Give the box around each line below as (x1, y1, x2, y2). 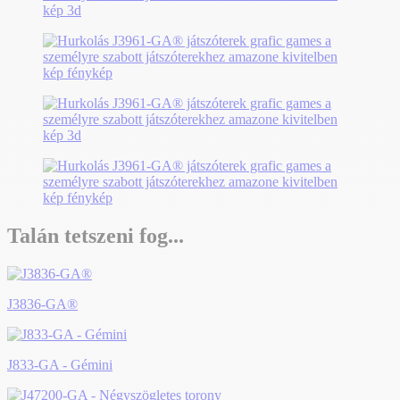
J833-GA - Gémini (7, 356, 112, 372)
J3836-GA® (7, 296, 78, 312)
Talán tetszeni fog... (7, 224, 184, 248)
